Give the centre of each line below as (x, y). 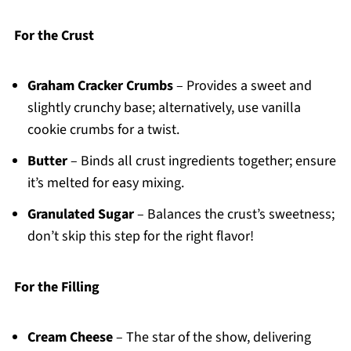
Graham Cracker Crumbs (100, 86)
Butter (47, 161)
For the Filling (56, 288)
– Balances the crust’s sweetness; (234, 215)
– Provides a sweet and (242, 86)
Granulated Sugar (80, 215)
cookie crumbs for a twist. (103, 130)
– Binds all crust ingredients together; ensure (201, 161)
